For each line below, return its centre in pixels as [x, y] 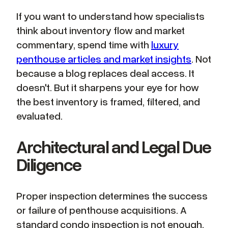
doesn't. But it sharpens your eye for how [108, 87]
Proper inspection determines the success [112, 195]
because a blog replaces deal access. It [105, 73]
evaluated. [39, 116]
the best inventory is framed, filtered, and [108, 102]
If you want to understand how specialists [110, 16]
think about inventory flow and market [101, 30]
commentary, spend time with [84, 45]
